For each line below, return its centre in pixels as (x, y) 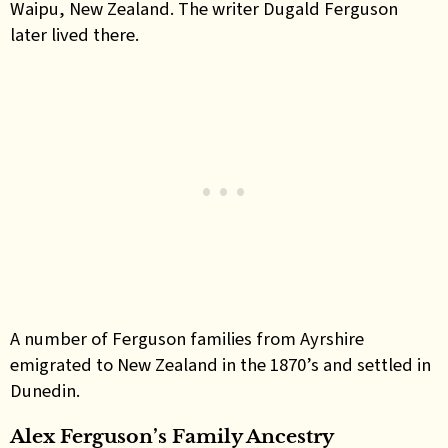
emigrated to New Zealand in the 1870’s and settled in (220, 364)
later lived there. (74, 34)
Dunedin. (45, 390)
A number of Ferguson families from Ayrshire (187, 338)
